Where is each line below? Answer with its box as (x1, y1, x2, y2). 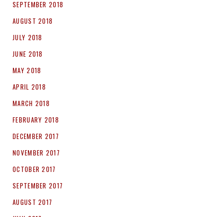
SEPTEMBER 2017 (13, 181, 63, 191)
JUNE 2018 (13, 49, 43, 59)
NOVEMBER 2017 (13, 148, 60, 158)
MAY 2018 (13, 65, 42, 76)
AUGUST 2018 (13, 16, 53, 26)
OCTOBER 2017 (13, 164, 56, 174)
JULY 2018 (13, 32, 43, 43)
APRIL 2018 (13, 82, 46, 92)
